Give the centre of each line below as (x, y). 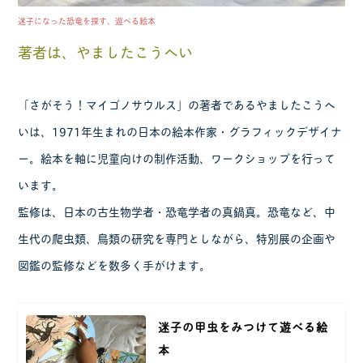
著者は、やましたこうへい (106, 52)
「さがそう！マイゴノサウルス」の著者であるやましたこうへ (177, 105)
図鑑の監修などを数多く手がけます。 (115, 265)
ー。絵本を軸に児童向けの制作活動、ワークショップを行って (177, 158)
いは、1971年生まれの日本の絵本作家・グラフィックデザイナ (180, 131)
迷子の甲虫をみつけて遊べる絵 (243, 327)
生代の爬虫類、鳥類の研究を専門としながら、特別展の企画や (177, 238)
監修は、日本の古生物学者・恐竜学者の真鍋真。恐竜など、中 (177, 211)
